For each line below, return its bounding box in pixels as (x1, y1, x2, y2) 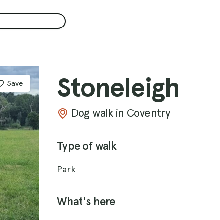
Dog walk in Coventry (71, 107, 170, 119)
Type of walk (57, 139, 117, 153)
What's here (57, 195, 115, 208)
